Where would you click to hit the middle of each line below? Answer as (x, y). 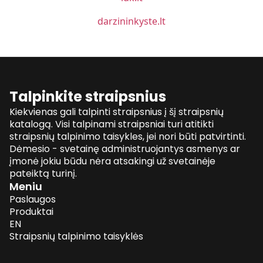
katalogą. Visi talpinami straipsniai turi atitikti (112, 124)
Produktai (31, 212)
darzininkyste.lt (131, 21)
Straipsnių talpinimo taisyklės (76, 236)
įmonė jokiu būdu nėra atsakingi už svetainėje (112, 161)
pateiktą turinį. (43, 173)
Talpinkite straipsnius (88, 97)
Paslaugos (33, 199)
